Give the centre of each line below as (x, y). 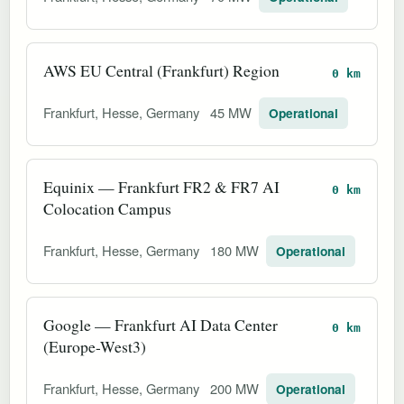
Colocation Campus (107, 208)
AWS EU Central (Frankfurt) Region (161, 70)
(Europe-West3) (95, 346)
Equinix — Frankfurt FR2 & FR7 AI (161, 186)
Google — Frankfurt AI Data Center (161, 324)
